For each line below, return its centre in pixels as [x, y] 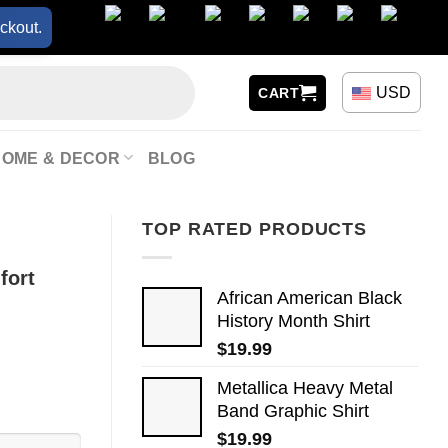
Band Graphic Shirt [293, 410]
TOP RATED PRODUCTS [255, 229]
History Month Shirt [293, 320]
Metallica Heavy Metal [305, 387]
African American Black [309, 297]
